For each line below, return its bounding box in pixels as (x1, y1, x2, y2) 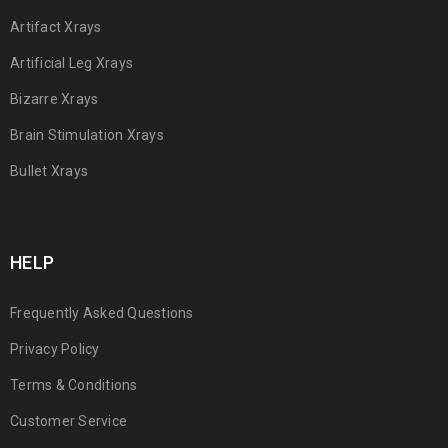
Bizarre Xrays (10, 91, 99, 107)
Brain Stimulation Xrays (10, 127, 164, 143)
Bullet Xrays (10, 163, 88, 179)
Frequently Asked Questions (10, 305, 194, 321)
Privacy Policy (10, 341, 100, 357)
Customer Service (10, 413, 127, 429)
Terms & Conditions (10, 377, 138, 393)
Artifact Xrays (10, 19, 102, 35)
